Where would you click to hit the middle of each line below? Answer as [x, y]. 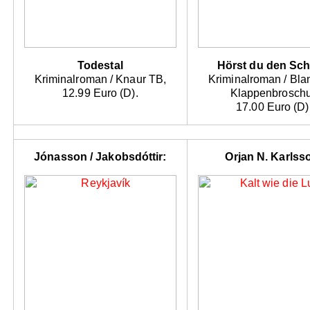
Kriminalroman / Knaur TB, [100, 80]
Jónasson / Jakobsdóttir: [100, 157]
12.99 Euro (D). [100, 93]
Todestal [100, 66]
